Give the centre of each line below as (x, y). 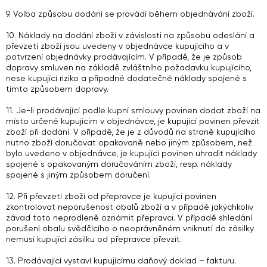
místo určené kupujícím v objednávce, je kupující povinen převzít (133, 121)
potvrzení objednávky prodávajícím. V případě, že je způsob (124, 57)
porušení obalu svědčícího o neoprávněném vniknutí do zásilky (130, 228)
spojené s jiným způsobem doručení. (78, 175)
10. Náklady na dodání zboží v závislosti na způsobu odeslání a (130, 35)
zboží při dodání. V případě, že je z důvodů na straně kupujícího (131, 132)
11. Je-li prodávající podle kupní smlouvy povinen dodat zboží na (133, 110)
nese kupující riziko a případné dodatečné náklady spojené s (126, 78)
